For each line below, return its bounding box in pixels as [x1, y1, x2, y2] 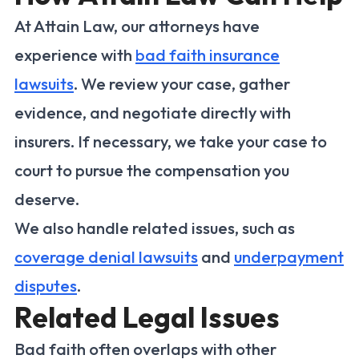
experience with [14, 45, 135, 66]
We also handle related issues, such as [14, 218, 295, 239]
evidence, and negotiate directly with [14, 103, 291, 123]
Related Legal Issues [14, 300, 280, 336]
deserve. [14, 189, 79, 210]
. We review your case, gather [74, 74, 290, 95]
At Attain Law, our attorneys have [14, 16, 260, 37]
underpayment [234, 247, 344, 268]
